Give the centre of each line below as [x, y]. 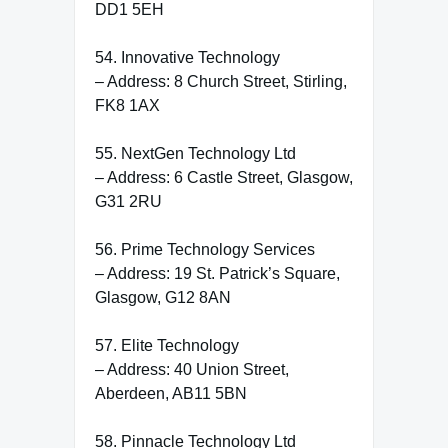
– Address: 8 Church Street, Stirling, [221, 81]
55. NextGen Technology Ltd [195, 153]
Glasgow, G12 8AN [163, 297]
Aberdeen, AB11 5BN [171, 393]
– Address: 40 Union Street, [192, 369]
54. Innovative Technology [187, 57]
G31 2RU [128, 201]
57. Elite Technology [167, 345]
